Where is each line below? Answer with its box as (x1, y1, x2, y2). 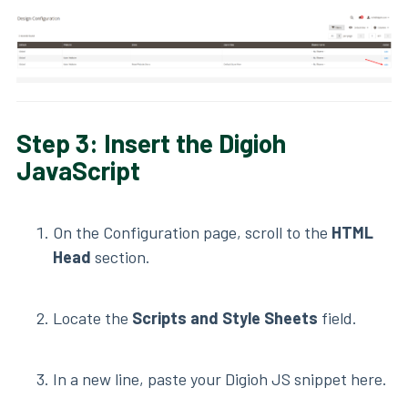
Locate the (53, 308, 132, 329)
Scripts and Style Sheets (132, 308, 318, 329)
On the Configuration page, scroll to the (53, 222, 331, 243)
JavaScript (16, 155, 140, 187)
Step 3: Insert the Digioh (16, 127, 286, 159)
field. (318, 308, 357, 329)
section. (91, 247, 150, 268)
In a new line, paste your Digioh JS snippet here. (53, 369, 387, 390)
